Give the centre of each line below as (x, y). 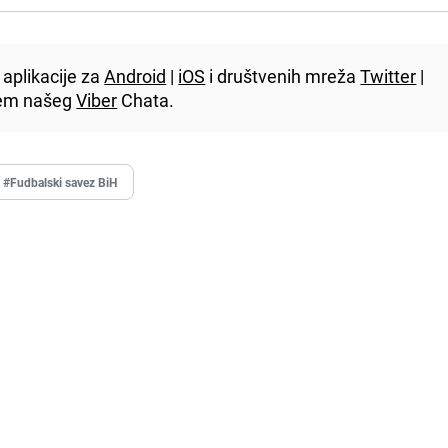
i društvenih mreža (283, 75)
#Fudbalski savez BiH (60, 181)
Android (135, 75)
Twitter (388, 75)
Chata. (146, 99)
